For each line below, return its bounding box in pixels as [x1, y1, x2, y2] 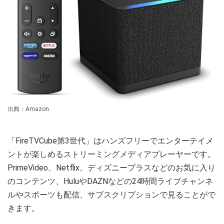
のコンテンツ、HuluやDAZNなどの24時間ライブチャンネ [7, 176, 213, 186]
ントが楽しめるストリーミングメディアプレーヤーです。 [7, 149, 215, 159]
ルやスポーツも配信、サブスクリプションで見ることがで [7, 190, 215, 200]
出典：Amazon [7, 105, 49, 113]
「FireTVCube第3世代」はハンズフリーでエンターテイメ [7, 136, 213, 146]
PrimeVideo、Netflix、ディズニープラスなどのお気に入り [7, 163, 215, 173]
